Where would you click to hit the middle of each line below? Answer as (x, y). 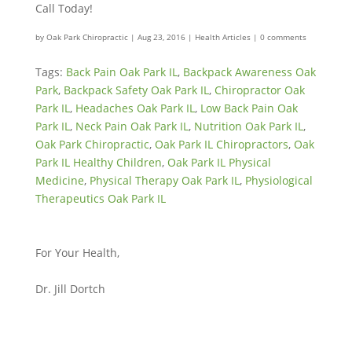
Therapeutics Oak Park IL (100, 198)
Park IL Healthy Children (98, 162)
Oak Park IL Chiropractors (221, 144)
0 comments (283, 37)
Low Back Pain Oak (249, 108)
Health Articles (222, 37)
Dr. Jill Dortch (70, 288)
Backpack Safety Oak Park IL (136, 90)
